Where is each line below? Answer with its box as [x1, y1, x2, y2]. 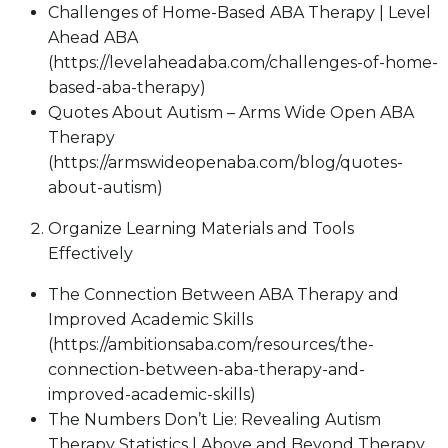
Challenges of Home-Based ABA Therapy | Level [48, 2, 431, 22]
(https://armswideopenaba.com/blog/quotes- [48, 152, 403, 172]
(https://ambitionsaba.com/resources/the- [48, 334, 374, 354]
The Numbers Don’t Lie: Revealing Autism [48, 409, 381, 429]
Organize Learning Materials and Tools [48, 218, 354, 238]
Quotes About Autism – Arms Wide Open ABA [48, 102, 414, 122]
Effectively [48, 243, 133, 263]
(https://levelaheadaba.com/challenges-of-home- [48, 52, 438, 72]
